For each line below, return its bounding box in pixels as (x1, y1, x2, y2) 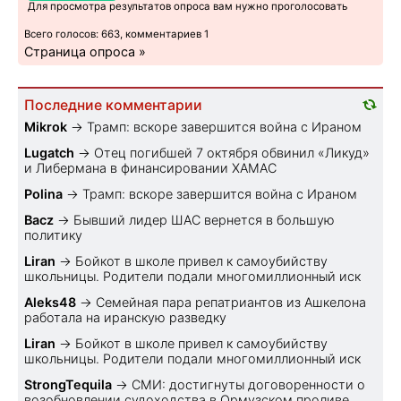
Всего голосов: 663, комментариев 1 (24, 27, 209, 40)
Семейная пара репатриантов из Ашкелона (96, 294, 366, 310)
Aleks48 (24, 294, 76, 310)
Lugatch (24, 144, 74, 160)
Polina (24, 185, 63, 201)
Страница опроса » (24, 43, 146, 59)
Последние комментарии (24, 96, 202, 114)
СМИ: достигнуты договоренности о (132, 376, 365, 392)
